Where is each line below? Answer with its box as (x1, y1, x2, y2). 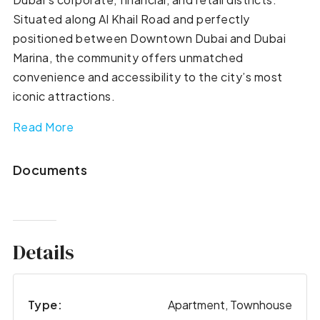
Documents (12, 161, 88, 178)
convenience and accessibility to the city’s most (12, 69, 283, 84)
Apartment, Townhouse (168, 297, 293, 313)
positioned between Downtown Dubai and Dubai (12, 30, 286, 46)
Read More (12, 119, 74, 134)
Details (12, 238, 74, 266)
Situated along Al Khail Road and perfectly (12, 11, 250, 26)
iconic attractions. (12, 88, 116, 104)
